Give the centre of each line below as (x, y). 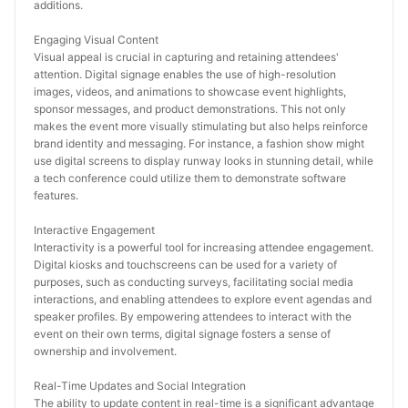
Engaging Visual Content (96, 40)
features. (56, 195)
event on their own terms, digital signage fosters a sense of (182, 334)
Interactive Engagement (94, 230)
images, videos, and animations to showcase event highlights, (190, 92)
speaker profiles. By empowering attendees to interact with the (193, 316)
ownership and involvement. (105, 351)
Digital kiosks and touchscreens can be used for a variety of (185, 265)
